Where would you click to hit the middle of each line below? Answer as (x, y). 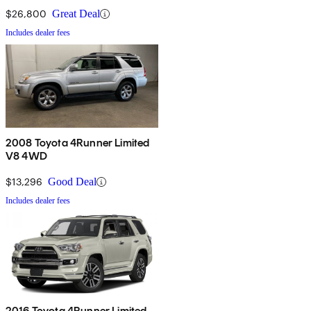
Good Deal (72, 182)
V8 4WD (26, 156)
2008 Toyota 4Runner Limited (78, 143)
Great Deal (76, 14)
